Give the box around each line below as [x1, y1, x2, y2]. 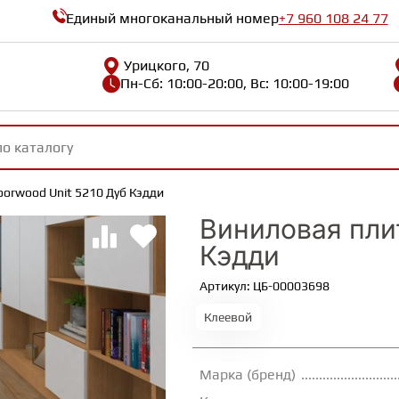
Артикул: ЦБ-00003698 [199, 279, 330, 294]
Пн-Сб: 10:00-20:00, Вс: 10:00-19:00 [120, 74, 350, 92]
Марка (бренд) [199, 366, 296, 384]
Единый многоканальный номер [65, 9, 279, 27]
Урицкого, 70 [124, 56, 210, 74]
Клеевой [204, 310, 252, 325]
